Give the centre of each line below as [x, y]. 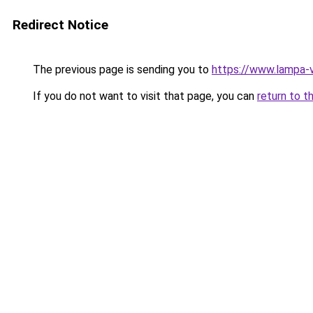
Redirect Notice [60, 25]
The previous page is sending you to [121, 70]
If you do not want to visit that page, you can [144, 96]
